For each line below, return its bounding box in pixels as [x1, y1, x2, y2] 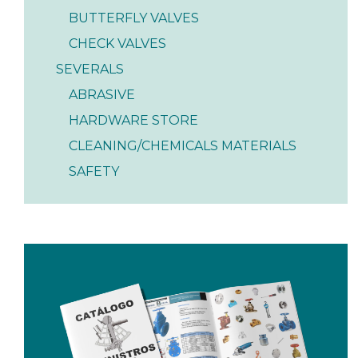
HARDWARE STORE [69, 113, 198, 129]
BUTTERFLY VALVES [69, 10, 199, 26]
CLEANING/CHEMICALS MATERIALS [69, 138, 296, 154]
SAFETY [69, 164, 119, 180]
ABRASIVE [69, 87, 135, 103]
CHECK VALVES [69, 36, 166, 52]
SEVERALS [56, 62, 124, 78]
